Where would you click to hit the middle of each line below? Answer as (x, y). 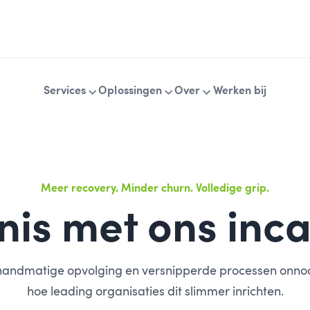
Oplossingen (130, 90)
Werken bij (240, 90)
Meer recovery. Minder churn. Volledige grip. (155, 188)
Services (65, 90)
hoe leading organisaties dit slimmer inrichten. (155, 291)
